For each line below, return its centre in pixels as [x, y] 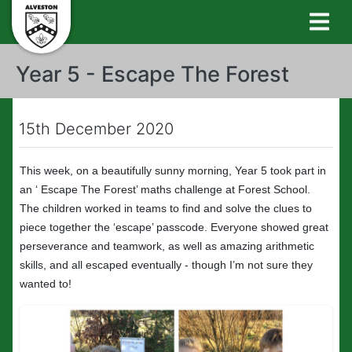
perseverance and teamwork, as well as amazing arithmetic [167, 246]
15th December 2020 [96, 129]
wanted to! [46, 284]
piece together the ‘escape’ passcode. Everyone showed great [174, 227]
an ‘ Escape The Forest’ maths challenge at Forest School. [165, 189]
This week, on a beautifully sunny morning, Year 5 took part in [173, 170]
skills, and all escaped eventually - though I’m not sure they [166, 265]
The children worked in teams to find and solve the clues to [166, 208]
